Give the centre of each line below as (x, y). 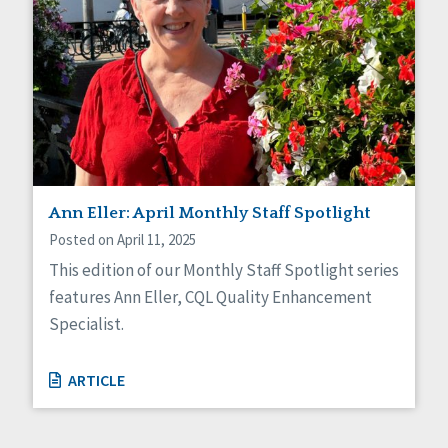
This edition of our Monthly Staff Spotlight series (224, 269)
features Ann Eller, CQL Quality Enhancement (210, 296)
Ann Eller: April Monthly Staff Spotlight (210, 212)
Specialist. (86, 323)
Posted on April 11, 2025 (122, 239)
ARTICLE (95, 380)
